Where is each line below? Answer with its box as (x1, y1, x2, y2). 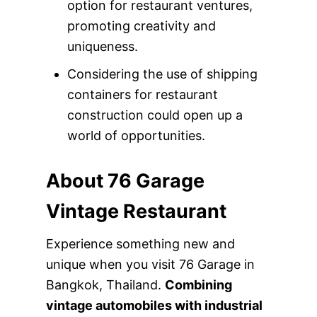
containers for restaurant (67, 87, 218, 102)
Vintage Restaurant (45, 200, 226, 223)
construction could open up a (67, 108, 243, 122)
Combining (164, 277, 232, 292)
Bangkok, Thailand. (45, 277, 165, 292)
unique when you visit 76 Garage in (45, 257, 255, 272)
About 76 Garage (45, 169, 204, 192)
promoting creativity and (67, 18, 216, 33)
